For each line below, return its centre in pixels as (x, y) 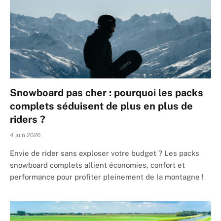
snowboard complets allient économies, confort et (97, 165)
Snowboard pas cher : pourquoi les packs (107, 92)
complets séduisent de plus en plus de (101, 106)
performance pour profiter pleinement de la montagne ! (107, 177)
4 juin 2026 (25, 135)
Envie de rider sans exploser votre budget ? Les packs (105, 153)
